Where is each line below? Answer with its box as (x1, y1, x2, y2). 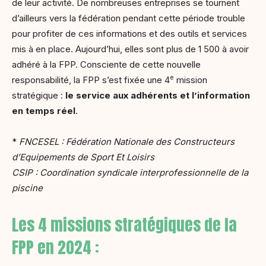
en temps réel (12, 105, 75, 116)
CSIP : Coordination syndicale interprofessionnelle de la (12, 167, 248, 178)
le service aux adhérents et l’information (65, 90, 250, 101)
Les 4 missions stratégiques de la (12, 213, 237, 237)
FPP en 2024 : (12, 235, 99, 259)
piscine (12, 182, 43, 194)
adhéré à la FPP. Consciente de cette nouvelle (12, 59, 201, 70)
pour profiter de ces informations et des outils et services (12, 28, 247, 39)
